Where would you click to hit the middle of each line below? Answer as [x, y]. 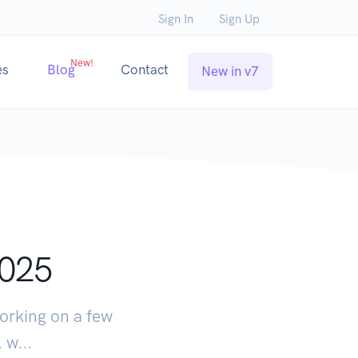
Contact [145, 70]
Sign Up [239, 19]
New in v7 [230, 72]
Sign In [176, 19]
